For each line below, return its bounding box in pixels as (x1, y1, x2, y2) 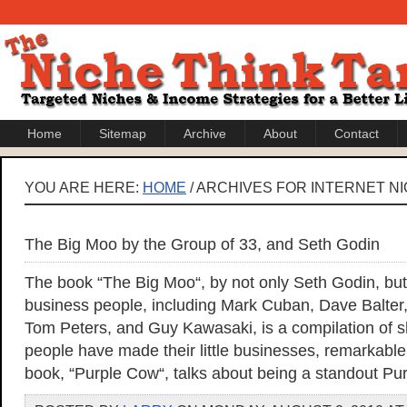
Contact (334, 126, 379, 141)
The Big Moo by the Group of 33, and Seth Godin (25, 235, 380, 253)
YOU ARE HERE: (25, 179, 143, 195)
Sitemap (99, 126, 146, 141)
